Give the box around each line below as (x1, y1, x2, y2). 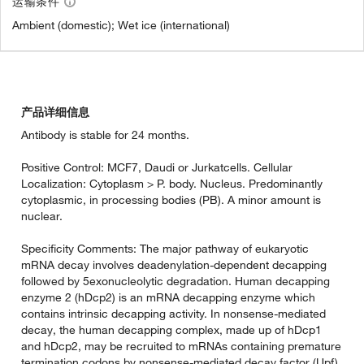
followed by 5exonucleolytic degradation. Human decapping (21, 274, 330, 289)
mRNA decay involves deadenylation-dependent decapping (21, 258, 327, 273)
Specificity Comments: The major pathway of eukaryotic (21, 241, 309, 257)
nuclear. (21, 209, 63, 224)
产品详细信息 (21, 105, 89, 120)
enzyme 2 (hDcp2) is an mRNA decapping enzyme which (21, 290, 315, 305)
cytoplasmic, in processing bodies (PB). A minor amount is (21, 193, 321, 208)
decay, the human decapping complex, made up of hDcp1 (21, 323, 322, 338)
